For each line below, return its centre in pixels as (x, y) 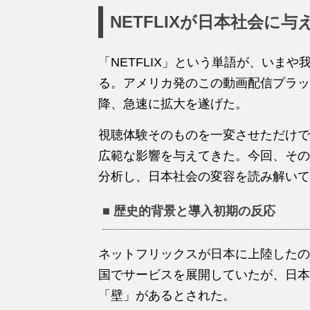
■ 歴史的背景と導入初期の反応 (189, 211)
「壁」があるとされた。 (167, 295)
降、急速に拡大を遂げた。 (173, 103)
